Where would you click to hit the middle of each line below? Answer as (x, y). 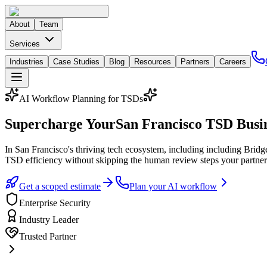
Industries (27, 62)
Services (26, 44)
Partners (195, 62)
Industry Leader (49, 219)
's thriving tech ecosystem (116, 149)
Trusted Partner (48, 236)
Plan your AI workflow (173, 186)
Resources (153, 62)
